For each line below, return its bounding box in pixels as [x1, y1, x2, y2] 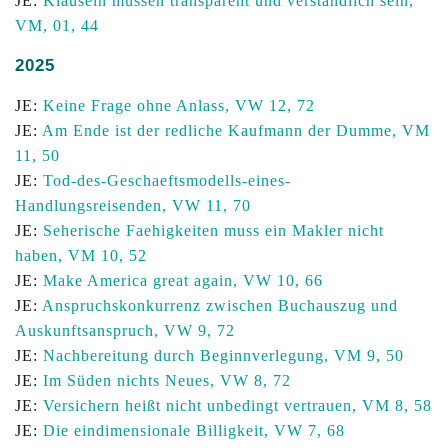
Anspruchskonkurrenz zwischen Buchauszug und [42, 297, 398, 314]
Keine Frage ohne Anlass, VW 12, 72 [43, 97, 315, 114]
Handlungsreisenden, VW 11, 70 [15, 197, 251, 214]
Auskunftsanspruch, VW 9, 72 [15, 322, 235, 339]
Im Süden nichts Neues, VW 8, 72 [43, 372, 291, 389]
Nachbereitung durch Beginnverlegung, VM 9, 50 [43, 347, 404, 364]
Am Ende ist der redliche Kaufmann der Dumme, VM [42, 122, 430, 139]
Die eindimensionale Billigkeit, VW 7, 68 [43, 422, 345, 439]
